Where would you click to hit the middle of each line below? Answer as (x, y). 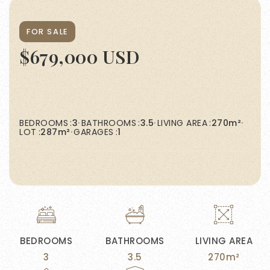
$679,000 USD (79, 57)
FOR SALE (47, 32)
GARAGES (94, 132)
